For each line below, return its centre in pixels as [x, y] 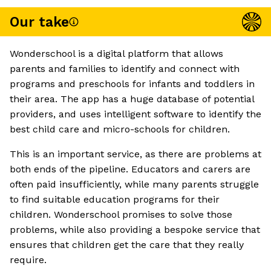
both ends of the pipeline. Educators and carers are [130, 169]
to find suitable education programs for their [115, 200]
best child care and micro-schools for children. [120, 129]
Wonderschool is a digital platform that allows [116, 54]
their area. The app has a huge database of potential [132, 99]
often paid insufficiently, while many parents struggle [134, 184]
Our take [39, 22]
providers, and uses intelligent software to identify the [135, 114]
